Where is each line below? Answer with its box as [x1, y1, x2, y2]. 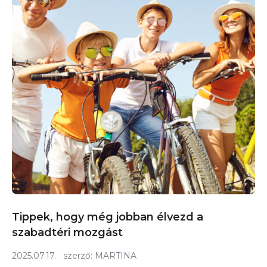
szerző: [56, 250, 95, 261]
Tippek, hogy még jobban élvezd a [12, 210, 203, 223]
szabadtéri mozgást [12, 225, 123, 239]
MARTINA [95, 250, 136, 261]
